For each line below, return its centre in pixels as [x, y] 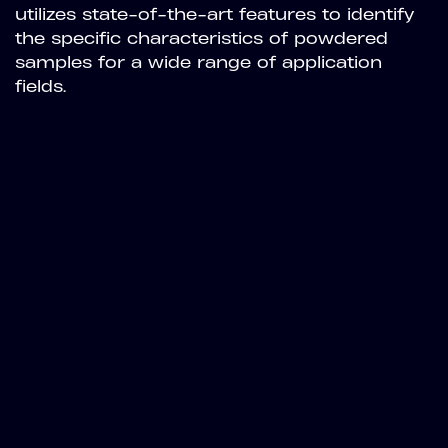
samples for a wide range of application [198, 62]
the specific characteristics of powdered [201, 38]
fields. [40, 86]
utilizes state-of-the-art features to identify [214, 14]
